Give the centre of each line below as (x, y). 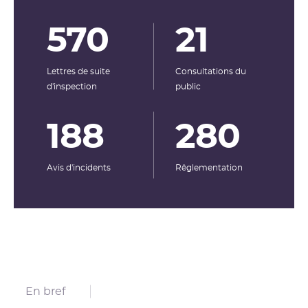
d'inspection (72, 86)
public (188, 86)
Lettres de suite (78, 71)
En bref (45, 291)
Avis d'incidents (79, 167)
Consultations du (211, 71)
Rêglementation (209, 167)
